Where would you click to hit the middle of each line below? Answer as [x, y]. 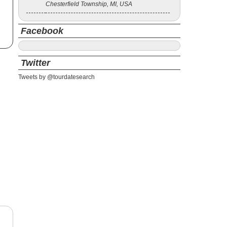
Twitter [35, 63]
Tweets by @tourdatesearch [56, 77]
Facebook [42, 31]
